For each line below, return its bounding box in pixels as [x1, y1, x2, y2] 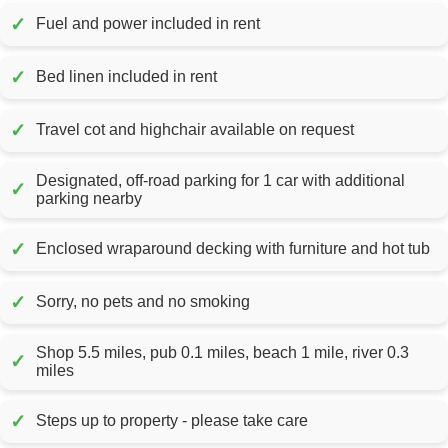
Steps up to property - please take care [36, 412, 308, 430]
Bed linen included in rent [173, 68, 217, 86]
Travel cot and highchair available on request [36, 121, 354, 139]
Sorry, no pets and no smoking [36, 293, 250, 311]
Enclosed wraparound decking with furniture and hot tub [36, 240, 430, 258]
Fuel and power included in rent [216, 15, 260, 33]
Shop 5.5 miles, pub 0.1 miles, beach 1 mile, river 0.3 [36, 343, 409, 361]
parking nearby [36, 189, 142, 207]
